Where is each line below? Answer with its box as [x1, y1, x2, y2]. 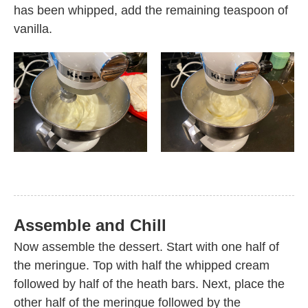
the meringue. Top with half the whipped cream [14, 258, 269, 273]
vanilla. [14, 21, 52, 36]
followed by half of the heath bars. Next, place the [14, 277, 285, 291]
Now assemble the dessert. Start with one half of [14, 240, 279, 254]
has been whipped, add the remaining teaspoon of [14, 3, 288, 17]
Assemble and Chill [14, 216, 166, 235]
